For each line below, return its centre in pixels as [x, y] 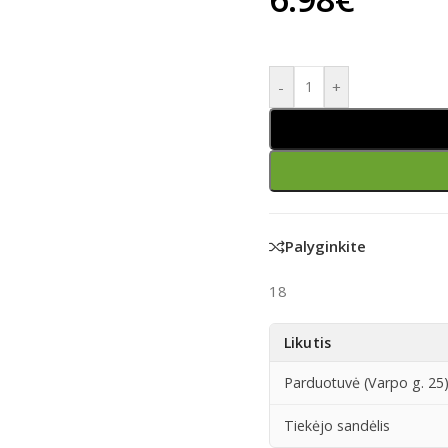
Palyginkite [325, 246]
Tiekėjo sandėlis [336, 425]
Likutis [307, 342]
